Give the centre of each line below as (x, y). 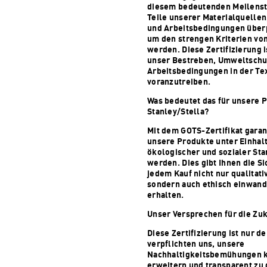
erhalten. (166, 195)
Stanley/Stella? (178, 111)
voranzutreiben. (179, 81)
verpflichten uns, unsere (196, 243)
